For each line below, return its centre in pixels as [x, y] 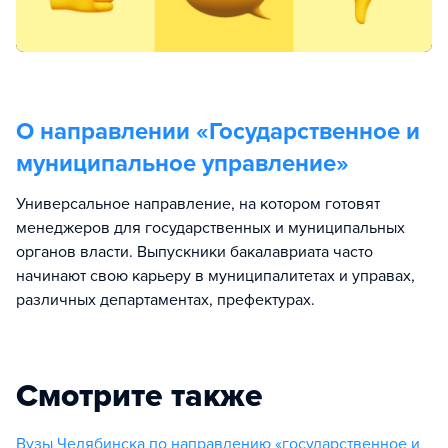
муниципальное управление [176, 163]
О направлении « [112, 131]
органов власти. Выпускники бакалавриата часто [194, 251]
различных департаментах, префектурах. [165, 299]
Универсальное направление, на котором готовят [198, 203]
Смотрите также [139, 395]
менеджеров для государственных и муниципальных [210, 227]
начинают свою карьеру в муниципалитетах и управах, [215, 275]
